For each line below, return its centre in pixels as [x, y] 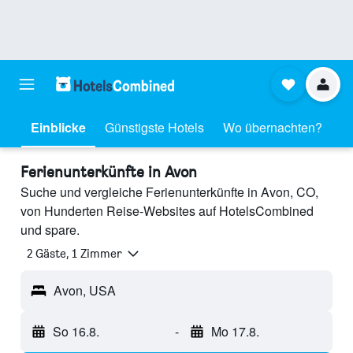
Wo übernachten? [273, 127]
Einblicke [58, 127]
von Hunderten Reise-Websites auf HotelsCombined [167, 211]
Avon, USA [85, 291]
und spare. [50, 230]
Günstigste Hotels [154, 127]
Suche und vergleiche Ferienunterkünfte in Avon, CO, [169, 192]
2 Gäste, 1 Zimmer [74, 254]
